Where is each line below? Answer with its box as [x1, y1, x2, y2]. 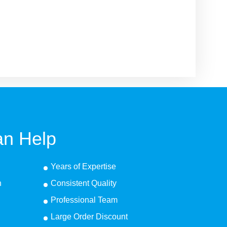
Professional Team [50, 196, 118, 204]
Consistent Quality [50, 179, 117, 187]
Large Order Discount [50, 212, 128, 221]
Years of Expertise [50, 162, 116, 171]
